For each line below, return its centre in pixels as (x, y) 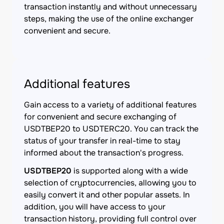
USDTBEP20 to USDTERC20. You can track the (111, 129)
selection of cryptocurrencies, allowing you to (110, 183)
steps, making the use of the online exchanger (109, 19)
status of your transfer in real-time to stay (102, 141)
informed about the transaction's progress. (104, 153)
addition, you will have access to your (95, 207)
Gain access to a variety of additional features (110, 105)
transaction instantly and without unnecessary (110, 7)
